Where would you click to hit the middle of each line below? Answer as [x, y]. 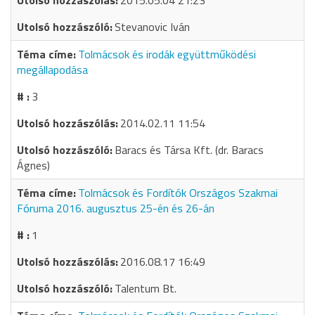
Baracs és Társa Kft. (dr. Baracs [189, 150]
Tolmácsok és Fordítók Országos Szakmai [178, 193]
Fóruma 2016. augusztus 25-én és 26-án [116, 208]
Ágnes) [33, 165]
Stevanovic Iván [152, 27]
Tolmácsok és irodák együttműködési [167, 54]
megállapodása [52, 70]
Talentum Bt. [146, 288]
